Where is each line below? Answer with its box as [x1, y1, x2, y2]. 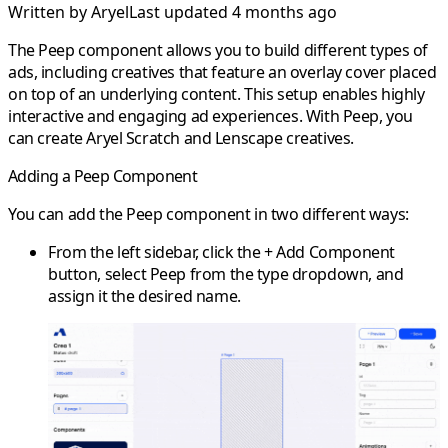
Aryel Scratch [86, 127, 180, 150]
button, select [48, 263, 150, 286]
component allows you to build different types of [74, 39, 429, 62]
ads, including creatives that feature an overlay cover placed [8, 61, 437, 84]
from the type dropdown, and [186, 263, 404, 286]
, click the [195, 241, 265, 264]
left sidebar [117, 241, 196, 264]
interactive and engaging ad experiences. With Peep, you [8, 105, 413, 128]
